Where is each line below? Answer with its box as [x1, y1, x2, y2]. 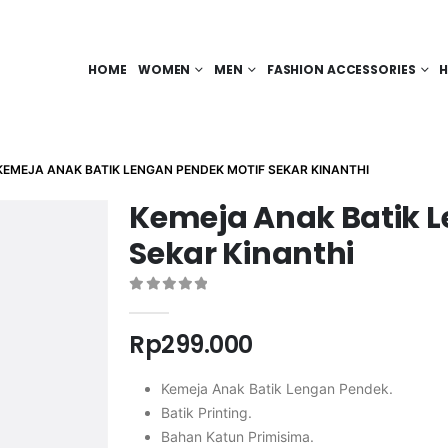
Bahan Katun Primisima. [161, 427, 315, 445]
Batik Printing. [161, 403, 253, 421]
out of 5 [140, 296, 223, 310]
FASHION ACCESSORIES [266, 60, 416, 78]
